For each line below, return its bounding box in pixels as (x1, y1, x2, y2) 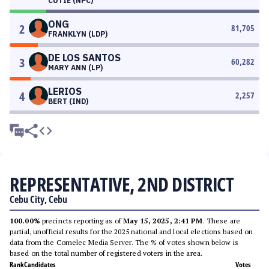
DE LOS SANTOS (48, 52, 121, 64)
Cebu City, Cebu (10, 193, 67, 206)
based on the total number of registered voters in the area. (10, 249, 203, 258)
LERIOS (48, 85, 82, 97)
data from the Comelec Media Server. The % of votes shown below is (10, 238, 238, 247)
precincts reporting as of (40, 216, 124, 225)
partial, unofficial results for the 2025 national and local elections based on (10, 227, 253, 236)
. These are (202, 216, 240, 225)
